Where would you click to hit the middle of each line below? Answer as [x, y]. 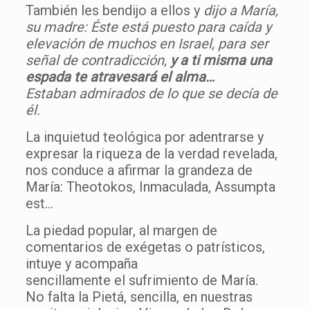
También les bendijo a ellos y [114, 10]
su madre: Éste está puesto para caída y [148, 27]
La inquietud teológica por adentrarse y [144, 137]
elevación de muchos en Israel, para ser [147, 43]
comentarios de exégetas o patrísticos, [145, 247]
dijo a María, [240, 10]
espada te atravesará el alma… [120, 76]
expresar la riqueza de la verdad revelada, [151, 153]
